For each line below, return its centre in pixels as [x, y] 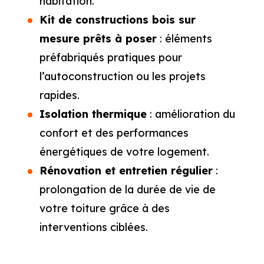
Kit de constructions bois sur [117, 20]
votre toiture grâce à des [104, 209]
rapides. [59, 95]
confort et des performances [114, 133]
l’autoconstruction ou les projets [122, 77]
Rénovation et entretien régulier [126, 171]
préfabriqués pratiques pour [110, 58]
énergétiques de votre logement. [124, 152]
